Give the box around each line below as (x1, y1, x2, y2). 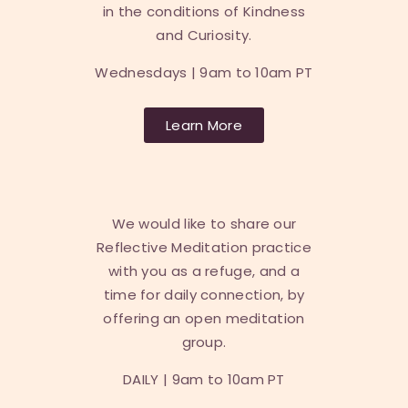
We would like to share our (111, 214, 297, 234)
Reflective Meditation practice (96, 238, 311, 258)
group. (181, 332, 227, 352)
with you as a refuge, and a (107, 261, 301, 281)
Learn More (166, 116, 242, 136)
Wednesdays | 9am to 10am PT (95, 63, 313, 83)
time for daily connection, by (103, 285, 305, 305)
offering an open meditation (103, 309, 305, 329)
